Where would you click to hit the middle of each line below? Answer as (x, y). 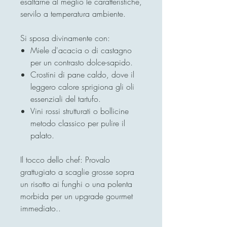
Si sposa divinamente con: (65, 38)
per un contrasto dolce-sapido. (82, 62)
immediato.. (41, 208)
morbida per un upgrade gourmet (77, 196)
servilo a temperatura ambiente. (73, 13)
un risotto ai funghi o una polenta (76, 184)
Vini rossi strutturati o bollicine (80, 111)
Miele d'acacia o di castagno (81, 50)
